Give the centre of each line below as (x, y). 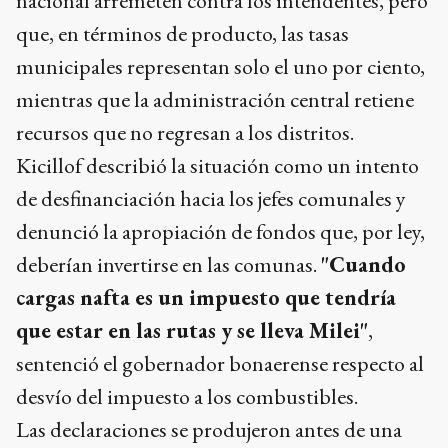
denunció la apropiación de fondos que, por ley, (220, 231)
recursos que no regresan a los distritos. (185, 132)
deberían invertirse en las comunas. (168, 264)
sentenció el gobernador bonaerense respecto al (220, 363)
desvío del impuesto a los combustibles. (187, 396)
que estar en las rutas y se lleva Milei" (192, 330)
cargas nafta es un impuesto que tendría (206, 297)
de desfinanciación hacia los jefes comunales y (211, 198)
